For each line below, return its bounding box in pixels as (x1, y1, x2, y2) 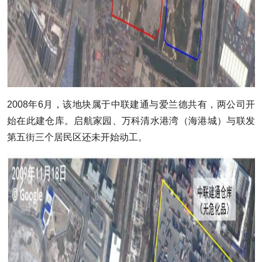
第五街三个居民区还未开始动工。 (7, 132, 147, 142)
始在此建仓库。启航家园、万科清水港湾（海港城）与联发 (7, 116, 255, 126)
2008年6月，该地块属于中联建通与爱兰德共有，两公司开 (7, 99, 255, 109)
